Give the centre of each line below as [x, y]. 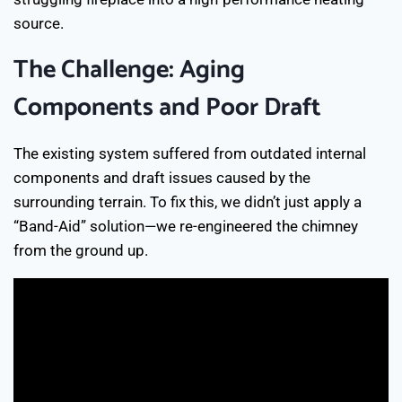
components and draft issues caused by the [162, 178]
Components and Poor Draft [167, 108]
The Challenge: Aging [129, 70]
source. [39, 23]
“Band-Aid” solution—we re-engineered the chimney [186, 226]
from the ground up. [81, 250]
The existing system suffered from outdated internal [190, 153]
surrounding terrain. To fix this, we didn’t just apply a [188, 202]
